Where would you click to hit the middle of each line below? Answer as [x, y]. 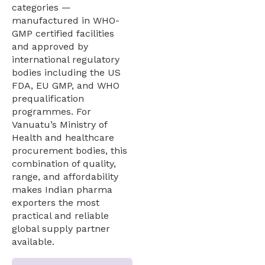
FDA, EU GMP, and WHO [66, 86]
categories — [41, 8]
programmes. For [51, 112]
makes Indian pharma [62, 190]
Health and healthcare [63, 138]
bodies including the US [66, 73]
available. [33, 242]
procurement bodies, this [70, 151]
